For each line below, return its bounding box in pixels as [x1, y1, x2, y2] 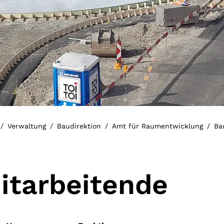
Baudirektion [57, 122, 101, 130]
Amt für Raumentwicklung [112, 122, 203, 130]
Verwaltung [7, 122, 46, 130]
